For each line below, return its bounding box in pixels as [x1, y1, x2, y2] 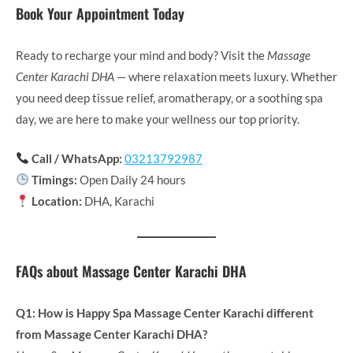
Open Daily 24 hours [77, 172, 187, 187]
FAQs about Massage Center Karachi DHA [16, 260, 247, 281]
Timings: [32, 172, 78, 187]
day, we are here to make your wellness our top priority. [16, 112, 299, 127]
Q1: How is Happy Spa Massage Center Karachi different [16, 305, 314, 320]
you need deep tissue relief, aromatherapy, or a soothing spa [16, 91, 323, 106]
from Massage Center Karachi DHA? [16, 326, 207, 341]
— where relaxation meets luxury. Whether [114, 69, 337, 84]
